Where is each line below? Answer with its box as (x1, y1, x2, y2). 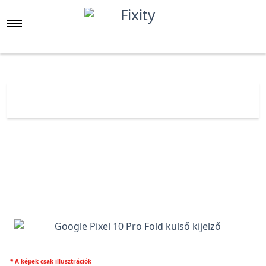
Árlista (144, 88, 171, 100)
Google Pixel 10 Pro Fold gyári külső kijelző (52, 102, 229, 113)
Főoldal (100, 88, 130, 100)
